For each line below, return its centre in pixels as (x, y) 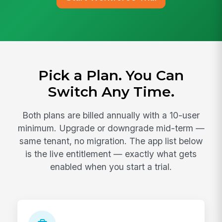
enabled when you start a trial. (111, 166)
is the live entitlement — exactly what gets (111, 154)
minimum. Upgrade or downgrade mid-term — (111, 128)
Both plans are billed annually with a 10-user (111, 115)
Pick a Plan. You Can (111, 76)
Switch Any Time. (111, 92)
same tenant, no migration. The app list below (111, 141)
